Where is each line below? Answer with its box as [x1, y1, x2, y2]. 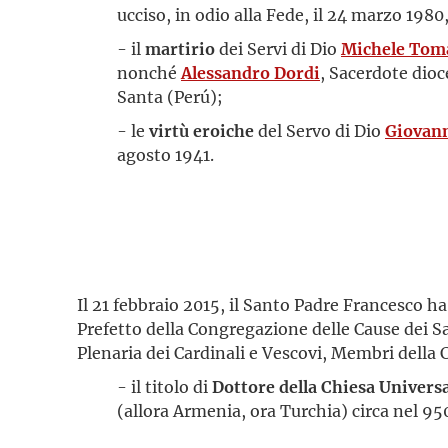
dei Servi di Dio [215, 38, 337, 59]
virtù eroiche [149, 120, 254, 141]
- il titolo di [117, 376, 212, 397]
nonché [117, 62, 181, 83]
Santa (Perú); [117, 86, 223, 107]
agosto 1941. [117, 144, 214, 165]
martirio [145, 38, 215, 59]
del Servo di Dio [254, 120, 381, 141]
